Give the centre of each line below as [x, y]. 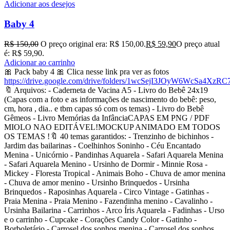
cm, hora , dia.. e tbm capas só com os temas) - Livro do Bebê [104, 108]
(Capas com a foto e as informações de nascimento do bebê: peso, [110, 99]
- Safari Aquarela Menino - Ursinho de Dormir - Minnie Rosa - [106, 164]
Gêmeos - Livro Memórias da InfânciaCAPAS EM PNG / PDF [107, 118]
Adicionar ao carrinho [40, 62]
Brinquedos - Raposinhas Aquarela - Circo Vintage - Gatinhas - [107, 191]
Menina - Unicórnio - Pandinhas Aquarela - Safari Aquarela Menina [114, 155]
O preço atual [198, 44]
